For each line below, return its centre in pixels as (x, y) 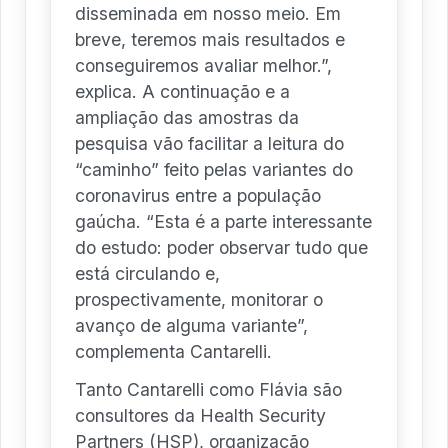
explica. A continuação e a (182, 91)
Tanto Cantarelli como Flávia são (208, 389)
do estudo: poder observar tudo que (221, 247)
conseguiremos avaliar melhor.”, (203, 65)
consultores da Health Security (200, 415)
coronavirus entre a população (198, 195)
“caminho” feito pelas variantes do (214, 169)
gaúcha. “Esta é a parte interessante (223, 221)
